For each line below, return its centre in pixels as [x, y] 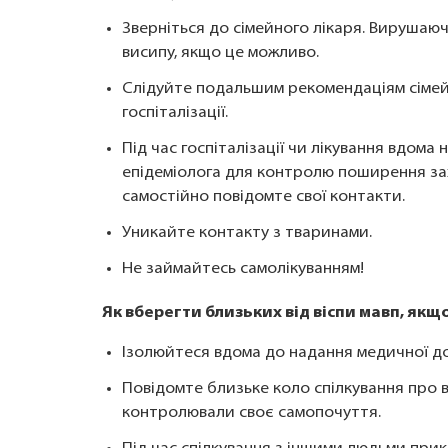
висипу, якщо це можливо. [220, 53]
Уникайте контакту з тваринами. [247, 233]
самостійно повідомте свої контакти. [263, 197]
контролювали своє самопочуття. [251, 413]
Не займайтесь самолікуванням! [243, 269]
